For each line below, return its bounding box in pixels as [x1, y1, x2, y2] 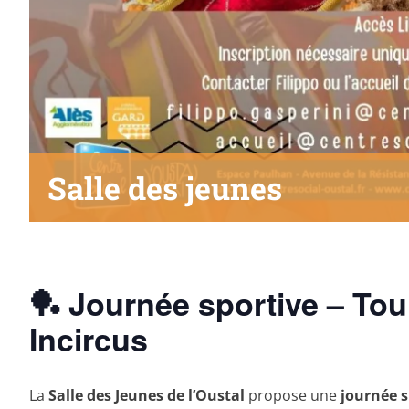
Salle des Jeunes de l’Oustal [48, 384, 245, 405]
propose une [245, 384, 341, 405]
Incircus [29, 317, 148, 362]
